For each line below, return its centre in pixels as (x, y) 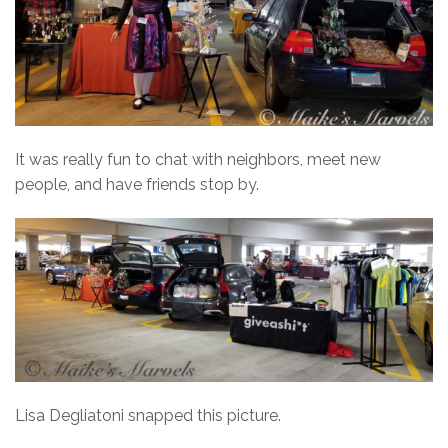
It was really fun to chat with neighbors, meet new (198, 159)
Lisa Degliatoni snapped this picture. (148, 415)
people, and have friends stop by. (137, 184)
